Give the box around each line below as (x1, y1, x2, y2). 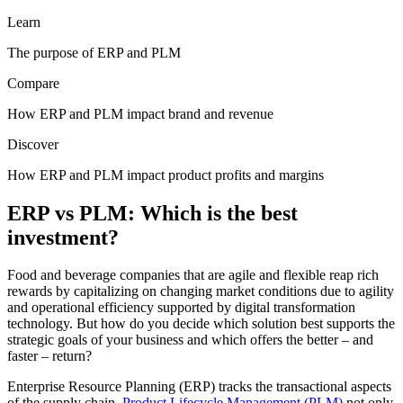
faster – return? (7, 348, 92, 364)
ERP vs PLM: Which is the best (7, 201, 298, 225)
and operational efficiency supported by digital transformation (7, 300, 355, 316)
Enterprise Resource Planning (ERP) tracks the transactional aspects (7, 379, 391, 395)
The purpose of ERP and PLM (7, 44, 181, 60)
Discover (7, 136, 58, 152)
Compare (7, 75, 59, 91)
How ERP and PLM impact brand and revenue (7, 105, 273, 121)
